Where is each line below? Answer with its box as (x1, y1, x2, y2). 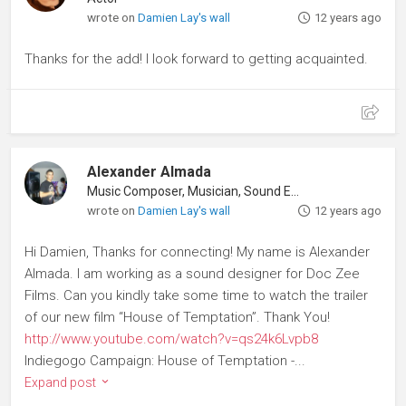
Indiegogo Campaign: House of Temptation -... (24, 353, 305, 370)
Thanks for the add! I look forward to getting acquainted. (24, 51, 368, 68)
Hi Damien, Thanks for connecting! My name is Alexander (24, 244, 370, 261)
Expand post (24, 375, 99, 391)
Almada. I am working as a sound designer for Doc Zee (24, 266, 360, 283)
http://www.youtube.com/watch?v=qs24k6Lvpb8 (24, 331, 318, 348)
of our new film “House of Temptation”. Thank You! (24, 309, 330, 326)
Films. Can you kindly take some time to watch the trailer (24, 287, 368, 304)
